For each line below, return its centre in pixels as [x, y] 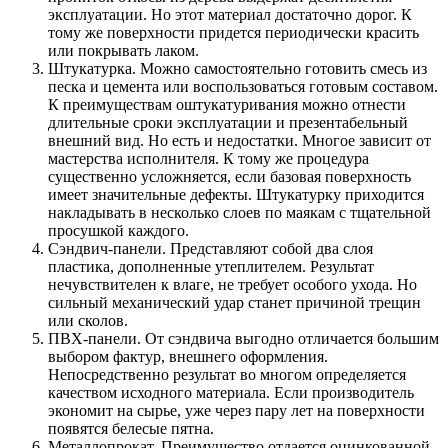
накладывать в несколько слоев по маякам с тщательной [239, 212]
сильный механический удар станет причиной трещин [234, 302]
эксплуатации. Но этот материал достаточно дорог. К [230, 14]
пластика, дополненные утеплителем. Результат [211, 266]
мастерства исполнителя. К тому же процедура [208, 158]
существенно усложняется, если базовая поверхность [229, 176]
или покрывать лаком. [123, 50]
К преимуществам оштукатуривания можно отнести [227, 104]
